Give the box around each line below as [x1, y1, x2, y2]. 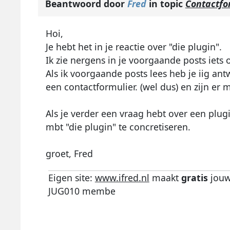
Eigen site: [48, 171, 95, 184]
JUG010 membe [48, 185, 116, 198]
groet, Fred [45, 147, 93, 160]
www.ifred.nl [94, 171, 149, 184]
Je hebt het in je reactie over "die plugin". [45, 41, 222, 53]
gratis [181, 171, 208, 184]
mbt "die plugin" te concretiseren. [45, 121, 190, 133]
